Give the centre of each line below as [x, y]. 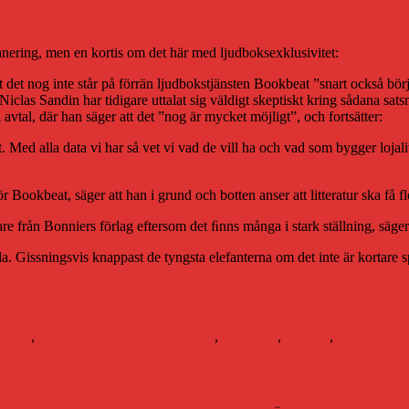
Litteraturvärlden [86, 336]
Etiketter [157, 303]
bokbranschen [174, 336]
